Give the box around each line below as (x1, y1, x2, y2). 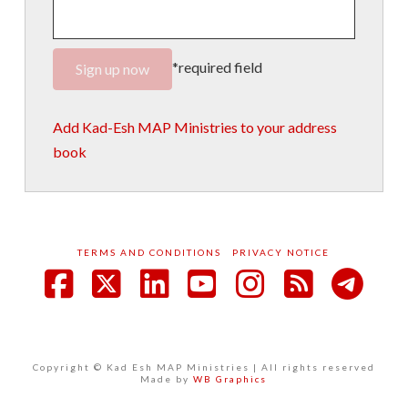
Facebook (62, 295, 203, 336)
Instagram (254, 295, 403, 336)
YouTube (206, 295, 332, 336)
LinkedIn (158, 295, 284, 336)
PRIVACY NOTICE (232, 246, 331, 258)
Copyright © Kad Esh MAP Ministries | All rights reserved (32, 361, 375, 372)
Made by (140, 372, 194, 384)
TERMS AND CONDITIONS (77, 246, 222, 258)
